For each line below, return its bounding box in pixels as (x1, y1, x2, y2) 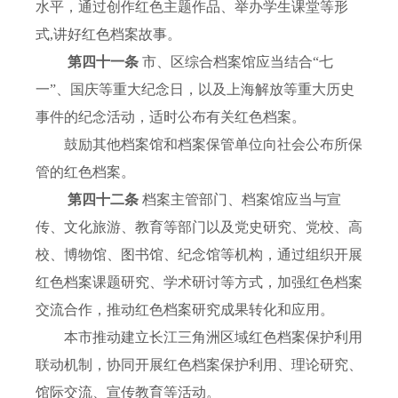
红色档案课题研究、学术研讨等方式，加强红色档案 (36, 275, 362, 291)
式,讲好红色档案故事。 (36, 27, 181, 43)
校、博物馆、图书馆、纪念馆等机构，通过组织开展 (36, 247, 362, 263)
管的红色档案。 (36, 164, 135, 180)
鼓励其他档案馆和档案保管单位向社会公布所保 (36, 137, 362, 153)
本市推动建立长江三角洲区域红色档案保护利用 (36, 330, 362, 346)
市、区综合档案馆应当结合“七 (142, 54, 333, 70)
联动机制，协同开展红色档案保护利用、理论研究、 (36, 357, 362, 373)
